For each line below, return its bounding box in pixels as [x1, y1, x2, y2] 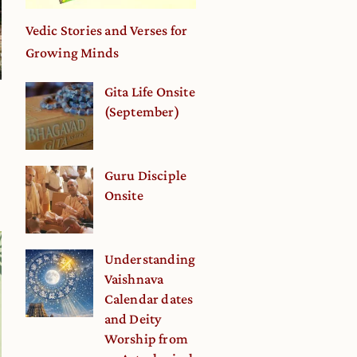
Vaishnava [104, 270, 164, 287]
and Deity [104, 310, 162, 327]
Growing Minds [25, 45, 120, 61]
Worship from [104, 330, 189, 347]
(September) [104, 103, 179, 120]
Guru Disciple [104, 167, 187, 183]
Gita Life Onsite [104, 83, 195, 100]
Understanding [104, 250, 196, 267]
